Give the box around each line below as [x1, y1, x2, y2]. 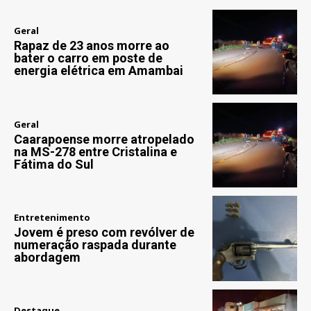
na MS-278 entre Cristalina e [14, 144, 177, 159]
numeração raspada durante [14, 237, 176, 253]
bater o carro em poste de [14, 51, 162, 66]
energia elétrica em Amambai [14, 63, 183, 78]
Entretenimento [14, 211, 90, 224]
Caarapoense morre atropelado [14, 131, 194, 146]
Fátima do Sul [14, 156, 94, 171]
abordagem [14, 250, 81, 265]
